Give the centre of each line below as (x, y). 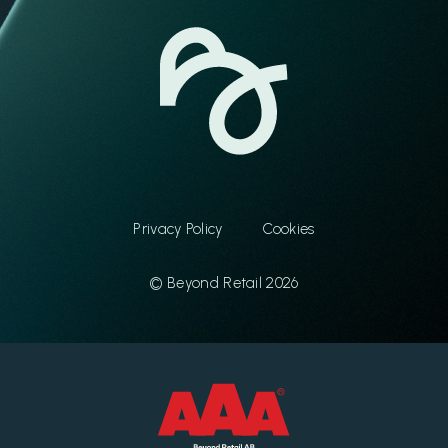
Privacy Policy (178, 228)
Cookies (288, 228)
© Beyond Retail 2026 (224, 282)
